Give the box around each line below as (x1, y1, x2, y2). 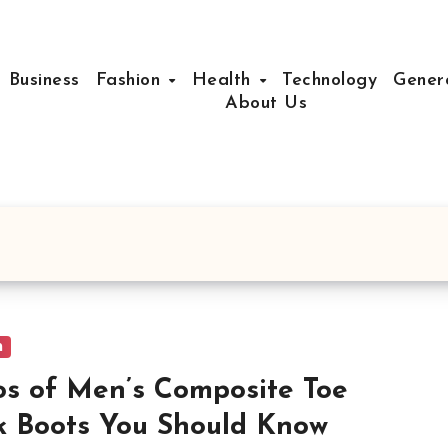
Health (191, 70, 258, 90)
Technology (282, 70, 378, 90)
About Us (225, 93, 307, 113)
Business (8, 70, 80, 90)
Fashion (95, 70, 167, 90)
